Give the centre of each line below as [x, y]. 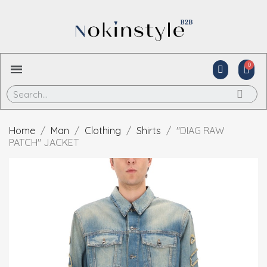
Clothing [103, 131]
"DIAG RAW [200, 131]
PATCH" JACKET [44, 143]
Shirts [149, 131]
